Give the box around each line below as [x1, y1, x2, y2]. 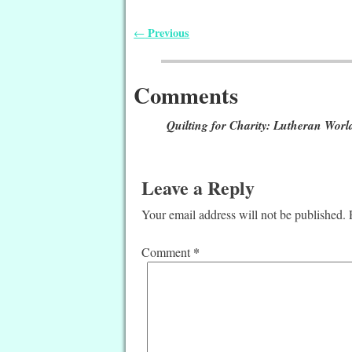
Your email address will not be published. [141, 205, 346, 222]
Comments [134, 78, 239, 112]
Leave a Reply [141, 173, 255, 201]
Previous [145, 24, 190, 41]
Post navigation [134, 35, 244, 60]
